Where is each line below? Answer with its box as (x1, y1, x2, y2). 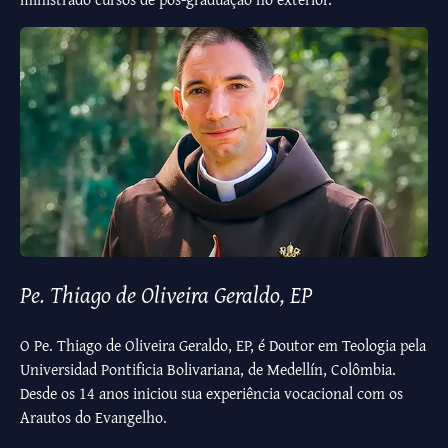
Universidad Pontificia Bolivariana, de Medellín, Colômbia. (20, 356, 396, 381)
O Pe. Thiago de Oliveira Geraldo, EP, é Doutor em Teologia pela (20, 332, 426, 357)
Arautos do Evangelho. (20, 404, 167, 429)
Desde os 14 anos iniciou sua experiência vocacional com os (20, 380, 403, 405)
